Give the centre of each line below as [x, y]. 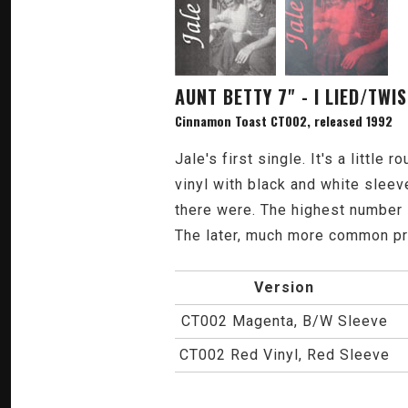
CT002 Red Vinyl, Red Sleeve [284, 355]
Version [284, 287]
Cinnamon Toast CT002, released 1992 [284, 121]
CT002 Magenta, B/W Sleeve [284, 321]
